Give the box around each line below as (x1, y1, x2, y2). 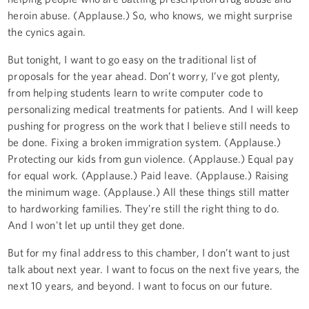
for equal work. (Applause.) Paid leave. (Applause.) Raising (8, 168, 289, 181)
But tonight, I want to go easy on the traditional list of (8, 52, 257, 66)
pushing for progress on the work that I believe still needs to (8, 119, 290, 132)
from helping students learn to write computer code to (8, 86, 263, 99)
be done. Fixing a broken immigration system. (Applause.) (8, 135, 281, 148)
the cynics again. (8, 25, 86, 38)
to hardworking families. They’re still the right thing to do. (8, 201, 279, 215)
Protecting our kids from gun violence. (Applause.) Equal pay (8, 152, 294, 165)
